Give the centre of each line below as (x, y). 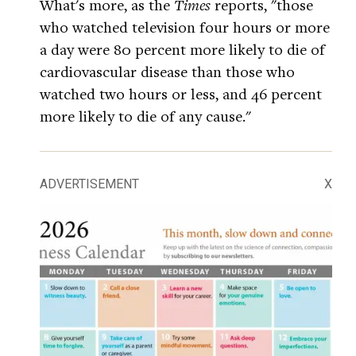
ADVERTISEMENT (89, 184)
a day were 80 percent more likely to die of (182, 49)
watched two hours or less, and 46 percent (181, 93)
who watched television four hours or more (185, 27)
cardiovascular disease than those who (167, 71)
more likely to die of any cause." (145, 116)
